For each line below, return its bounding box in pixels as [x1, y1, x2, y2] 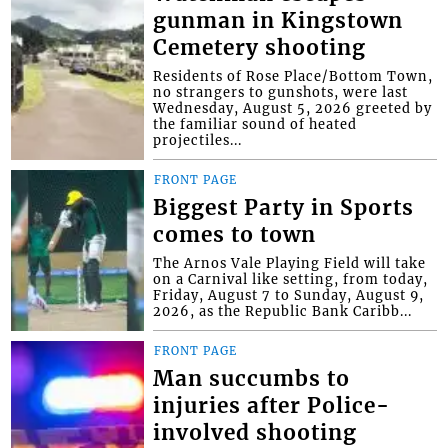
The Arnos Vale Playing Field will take [153, 255, 427, 272]
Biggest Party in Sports [153, 195, 415, 222]
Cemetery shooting [153, 35, 367, 62]
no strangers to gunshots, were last [153, 84, 409, 101]
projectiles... [153, 132, 243, 149]
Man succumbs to [153, 366, 351, 393]
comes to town [153, 222, 317, 249]
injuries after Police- [153, 393, 391, 420]
